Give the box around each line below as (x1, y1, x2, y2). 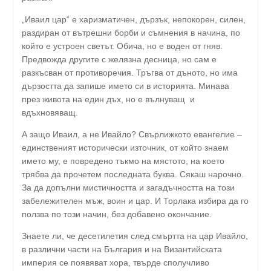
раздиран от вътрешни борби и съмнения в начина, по (22, 27, 240, 38)
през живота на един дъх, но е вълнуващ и (22, 94, 195, 104)
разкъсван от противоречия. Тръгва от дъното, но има (22, 67, 238, 77)
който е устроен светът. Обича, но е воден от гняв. (22, 41, 223, 51)
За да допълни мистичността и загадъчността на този (22, 182, 235, 192)
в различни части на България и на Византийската (22, 244, 222, 254)
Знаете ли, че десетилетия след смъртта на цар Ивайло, (22, 230, 248, 241)
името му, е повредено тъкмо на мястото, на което (22, 155, 224, 166)
